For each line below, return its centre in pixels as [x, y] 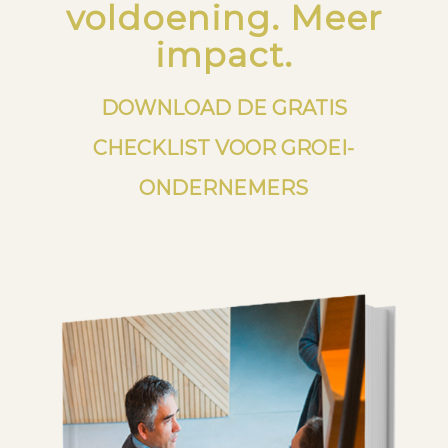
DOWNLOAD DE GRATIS [223, 107]
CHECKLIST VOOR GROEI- [224, 147]
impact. [223, 54]
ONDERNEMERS [224, 187]
